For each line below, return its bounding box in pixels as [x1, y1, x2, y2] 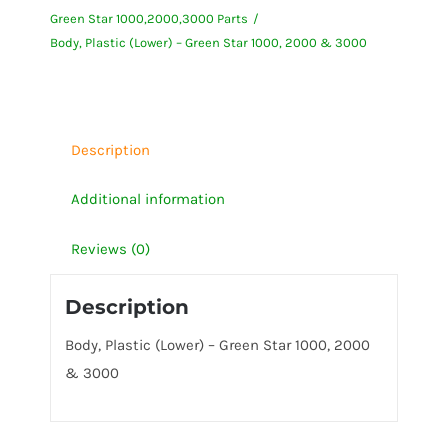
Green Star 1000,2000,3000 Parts [49, 11, 248, 26]
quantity [103, 186, 162, 205]
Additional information [70, 190, 225, 208]
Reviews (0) [70, 240, 150, 258]
